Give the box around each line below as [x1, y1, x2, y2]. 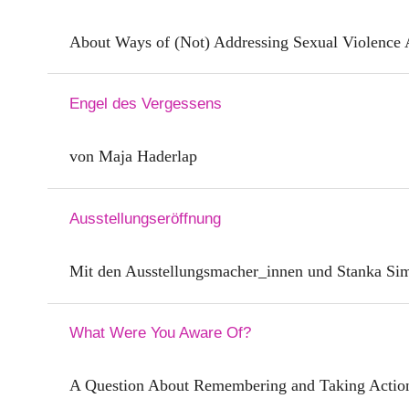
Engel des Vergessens [69, 95, 222, 113]
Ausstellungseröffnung [69, 209, 221, 227]
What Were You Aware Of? [69, 324, 251, 342]
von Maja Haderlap [69, 147, 197, 166]
